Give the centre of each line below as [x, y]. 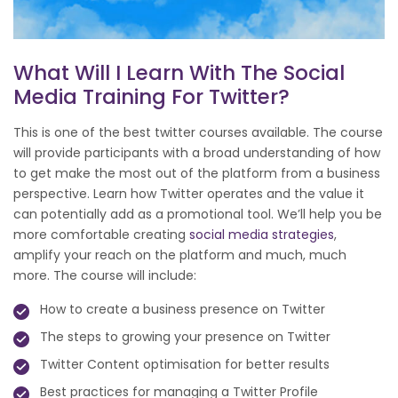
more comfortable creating [101, 235]
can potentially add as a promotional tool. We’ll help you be [198, 215]
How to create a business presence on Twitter [183, 310]
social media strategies [262, 235]
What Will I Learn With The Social [179, 73]
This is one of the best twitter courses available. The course [198, 133]
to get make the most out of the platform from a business [197, 174]
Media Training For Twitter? [151, 97]
